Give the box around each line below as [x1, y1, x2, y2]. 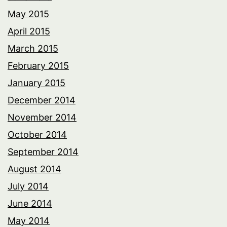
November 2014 [8, 111, 77, 123]
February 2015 [8, 60, 69, 71]
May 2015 [8, 8, 49, 19]
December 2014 [8, 94, 75, 105]
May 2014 [8, 215, 50, 226]
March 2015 [8, 43, 58, 54]
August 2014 [8, 163, 61, 174]
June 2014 [8, 198, 52, 209]
